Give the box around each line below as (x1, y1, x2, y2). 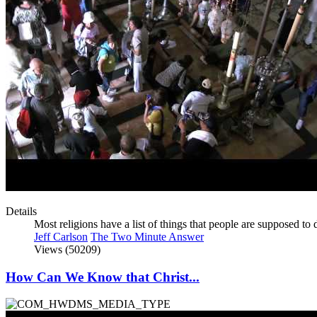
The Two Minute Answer (91, 230, 204, 243)
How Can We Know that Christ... (6, 269, 200, 284)
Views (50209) (34, 243, 100, 255)
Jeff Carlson (34, 230, 88, 243)
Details (6, 204, 37, 217)
